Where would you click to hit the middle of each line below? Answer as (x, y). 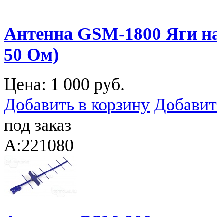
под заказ (38, 125)
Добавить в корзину (77, 105)
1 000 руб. (87, 85)
